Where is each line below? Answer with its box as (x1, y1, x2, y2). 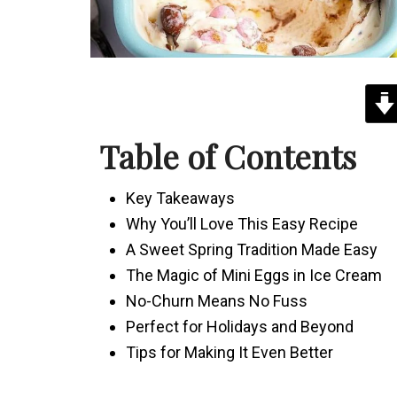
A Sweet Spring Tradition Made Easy (126, 239, 378, 259)
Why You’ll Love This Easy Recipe (126, 214, 358, 233)
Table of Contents (99, 134, 356, 177)
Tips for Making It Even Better (126, 342, 333, 362)
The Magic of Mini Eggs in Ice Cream (126, 265, 382, 284)
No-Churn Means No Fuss (126, 291, 307, 310)
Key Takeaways (126, 188, 235, 207)
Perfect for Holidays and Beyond (126, 316, 354, 336)
